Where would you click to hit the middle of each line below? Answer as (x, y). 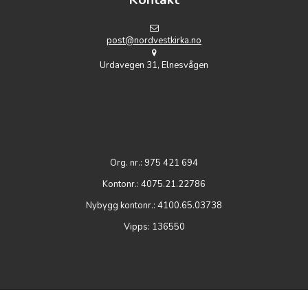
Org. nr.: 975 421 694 (154, 163)
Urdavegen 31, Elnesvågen (154, 66)
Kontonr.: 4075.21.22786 (154, 185)
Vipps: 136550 (154, 227)
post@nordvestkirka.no (154, 41)
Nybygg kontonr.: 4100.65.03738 (154, 206)
